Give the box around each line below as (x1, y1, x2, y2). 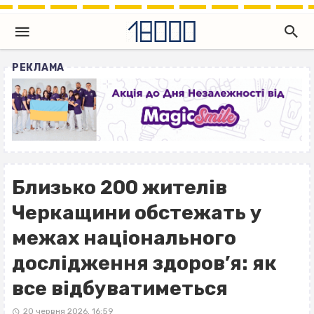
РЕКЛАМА (12, 62, 64, 74)
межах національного (12, 226, 236, 250)
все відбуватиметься (12, 277, 228, 301)
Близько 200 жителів (12, 176, 227, 200)
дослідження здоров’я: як (12, 252, 277, 275)
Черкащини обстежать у (12, 201, 262, 225)
